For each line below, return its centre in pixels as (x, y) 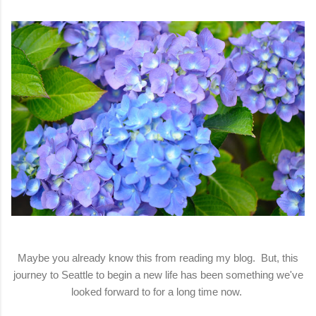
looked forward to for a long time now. (158, 291)
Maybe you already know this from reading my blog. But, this (158, 257)
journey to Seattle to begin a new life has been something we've (158, 274)
